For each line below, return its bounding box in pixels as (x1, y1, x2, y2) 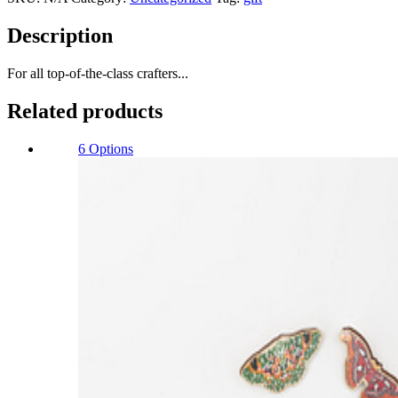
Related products (7, 99, 163, 123)
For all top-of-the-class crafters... (7, 66, 188, 82)
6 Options (78, 140, 133, 156)
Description (7, 24, 113, 48)
